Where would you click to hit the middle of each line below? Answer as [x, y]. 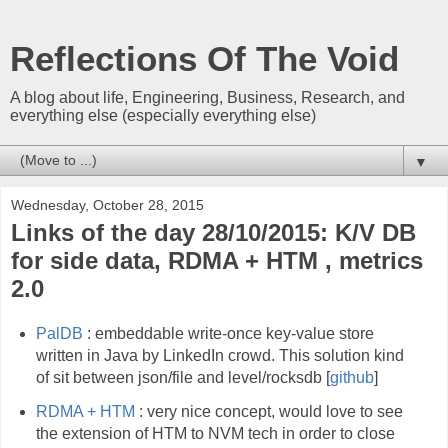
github [351, 377]
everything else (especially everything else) [163, 115]
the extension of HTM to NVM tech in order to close [215, 433]
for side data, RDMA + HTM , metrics [217, 260]
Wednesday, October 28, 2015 [107, 205]
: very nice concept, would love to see [268, 411]
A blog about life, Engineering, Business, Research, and [207, 97]
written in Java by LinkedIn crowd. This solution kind [219, 355]
